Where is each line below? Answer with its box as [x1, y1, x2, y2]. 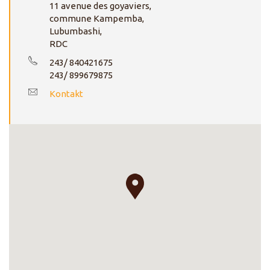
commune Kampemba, [49, 13, 144, 24]
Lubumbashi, [49, 25, 102, 36]
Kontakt [49, 88, 83, 99]
